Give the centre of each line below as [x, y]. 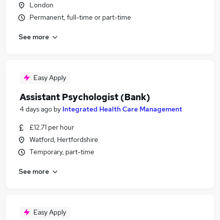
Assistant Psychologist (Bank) [85, 97]
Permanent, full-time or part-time [80, 17]
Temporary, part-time [62, 152]
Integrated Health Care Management [122, 109]
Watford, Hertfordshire [64, 139]
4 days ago [36, 109]
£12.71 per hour [52, 127]
